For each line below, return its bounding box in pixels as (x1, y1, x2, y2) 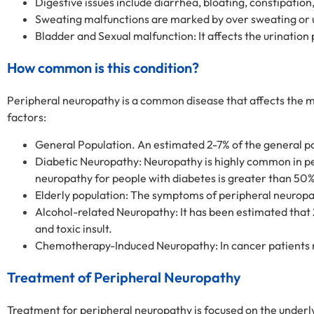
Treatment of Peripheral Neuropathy (7, 268, 241, 286)
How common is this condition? (7, 59, 199, 77)
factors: (7, 110, 46, 125)
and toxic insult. (35, 221, 112, 235)
